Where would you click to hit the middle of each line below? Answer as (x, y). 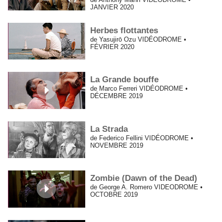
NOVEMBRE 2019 (117, 145)
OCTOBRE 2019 (114, 195)
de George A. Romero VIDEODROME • (147, 187)
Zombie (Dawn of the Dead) (144, 178)
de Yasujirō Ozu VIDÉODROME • (139, 39)
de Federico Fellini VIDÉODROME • (142, 138)
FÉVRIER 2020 (112, 47)
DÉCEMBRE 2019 (117, 96)
